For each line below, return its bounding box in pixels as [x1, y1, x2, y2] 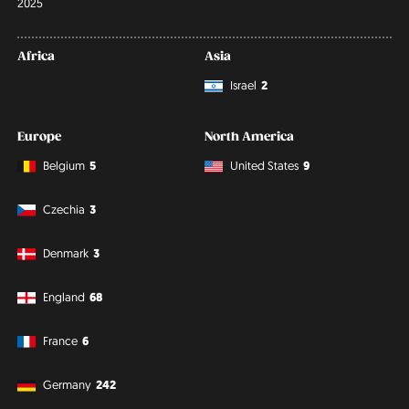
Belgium [43, 158, 86, 173]
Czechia [43, 202, 86, 217]
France [43, 333, 79, 349]
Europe [17, 129, 62, 144]
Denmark [43, 246, 89, 261]
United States [230, 158, 299, 173]
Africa [17, 48, 56, 64]
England [43, 289, 86, 305]
